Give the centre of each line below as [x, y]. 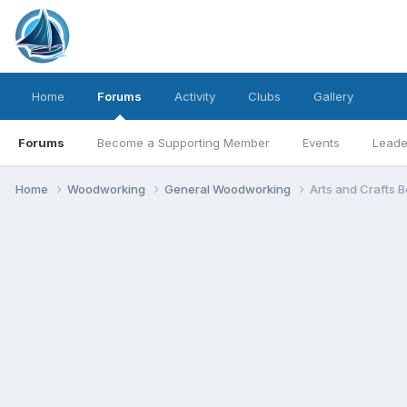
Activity [195, 96]
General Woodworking [229, 189]
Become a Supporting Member [184, 143]
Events [321, 143]
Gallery [333, 96]
